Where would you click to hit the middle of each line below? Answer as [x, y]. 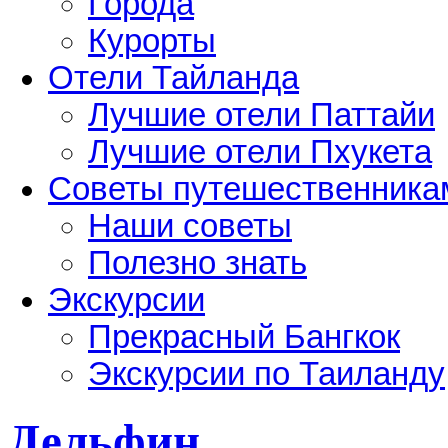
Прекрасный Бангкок [244, 336]
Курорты [152, 40]
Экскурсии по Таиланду [266, 373]
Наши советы [190, 225]
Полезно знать [197, 262]
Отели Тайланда [173, 77]
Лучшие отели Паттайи [261, 114]
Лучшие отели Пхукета [260, 151]
